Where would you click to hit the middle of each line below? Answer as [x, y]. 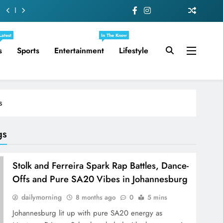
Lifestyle [133, 50]
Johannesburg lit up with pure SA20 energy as [88, 213]
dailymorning [42, 197]
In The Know [114, 35]
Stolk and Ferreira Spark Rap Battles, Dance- [101, 165]
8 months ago [96, 197]
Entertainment [79, 50]
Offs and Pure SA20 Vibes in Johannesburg [100, 179]
